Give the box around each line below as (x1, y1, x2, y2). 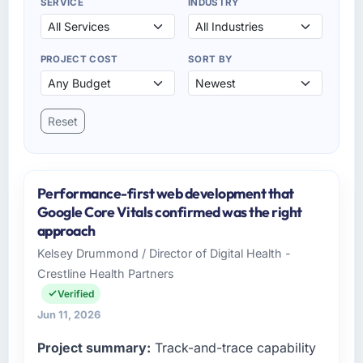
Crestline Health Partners (36, 266, 174, 280)
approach (36, 220, 96, 240)
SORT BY (188, 53, 233, 65)
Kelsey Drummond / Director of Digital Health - (36, 246, 291, 260)
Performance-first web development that (36, 183, 294, 203)
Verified (57, 287, 94, 300)
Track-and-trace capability (150, 339, 316, 356)
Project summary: (36, 339, 151, 356)
